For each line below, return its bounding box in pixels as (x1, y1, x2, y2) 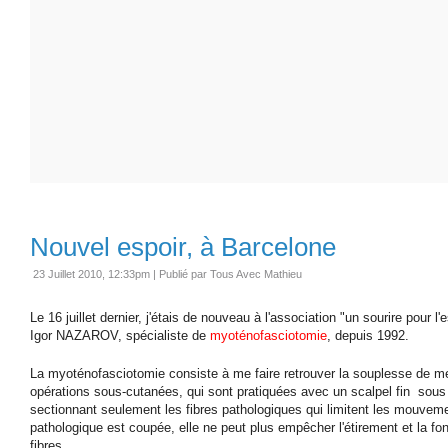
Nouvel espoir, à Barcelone (30, 231, 336, 262)
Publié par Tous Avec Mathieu (159, 267, 302, 280)
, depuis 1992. (327, 327, 409, 343)
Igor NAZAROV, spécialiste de (30, 327, 210, 343)
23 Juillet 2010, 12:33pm (33, 267, 150, 280)
